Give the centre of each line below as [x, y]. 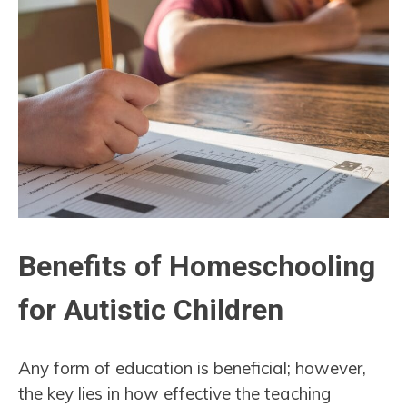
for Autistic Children [151, 309]
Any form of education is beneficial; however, [192, 368]
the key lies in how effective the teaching [174, 394]
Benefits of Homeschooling [197, 266]
